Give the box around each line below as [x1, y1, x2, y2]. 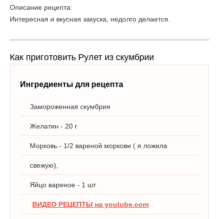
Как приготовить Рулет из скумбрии [10, 52, 154, 62]
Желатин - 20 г [30, 122, 77, 130]
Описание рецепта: [10, 3, 72, 11]
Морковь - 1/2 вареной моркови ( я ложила [30, 142, 167, 150]
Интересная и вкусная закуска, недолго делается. [10, 15, 170, 23]
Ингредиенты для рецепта [20, 80, 123, 88]
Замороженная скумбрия [30, 103, 110, 110]
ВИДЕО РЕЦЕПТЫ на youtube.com [32, 200, 149, 208]
